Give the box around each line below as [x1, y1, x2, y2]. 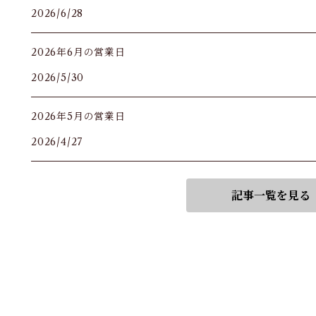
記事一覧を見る [231, 188, 310, 202]
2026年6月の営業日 [31, 46, 126, 59]
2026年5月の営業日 [31, 110, 126, 123]
